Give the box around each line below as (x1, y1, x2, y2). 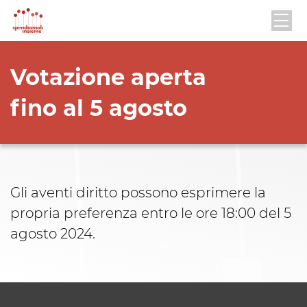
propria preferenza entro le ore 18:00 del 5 (10, 205, 291, 221)
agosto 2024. (10, 225, 95, 242)
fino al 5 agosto (10, 95, 187, 121)
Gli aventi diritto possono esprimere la (10, 184, 266, 201)
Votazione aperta (10, 64, 206, 90)
